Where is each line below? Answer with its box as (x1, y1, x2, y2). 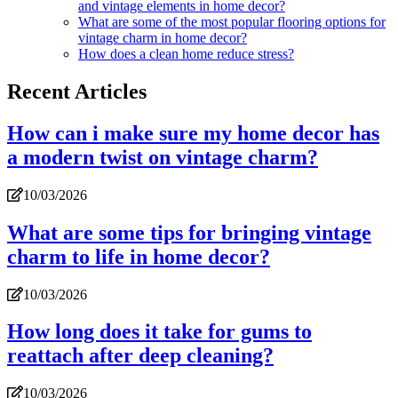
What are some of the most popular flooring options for (78, 13, 386, 29)
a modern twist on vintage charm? (7, 145, 318, 169)
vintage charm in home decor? (78, 29, 247, 45)
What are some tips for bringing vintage (7, 220, 371, 244)
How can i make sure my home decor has (7, 121, 379, 145)
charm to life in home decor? (7, 244, 270, 268)
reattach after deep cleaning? (7, 344, 274, 368)
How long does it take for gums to (7, 320, 312, 344)
